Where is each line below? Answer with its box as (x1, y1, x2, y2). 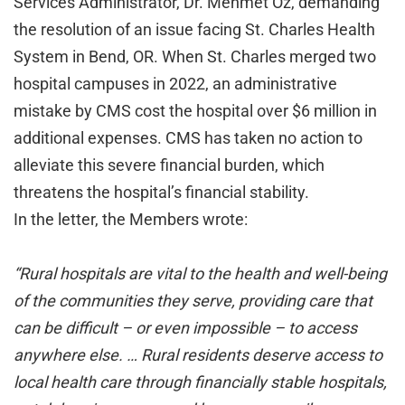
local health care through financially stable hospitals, (14, 372, 387, 391)
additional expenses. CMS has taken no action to (14, 128, 363, 147)
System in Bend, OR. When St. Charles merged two (14, 47, 376, 66)
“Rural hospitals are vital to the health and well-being (14, 264, 387, 283)
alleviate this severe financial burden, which (14, 155, 325, 174)
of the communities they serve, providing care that (14, 291, 372, 310)
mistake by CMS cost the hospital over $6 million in (14, 101, 377, 120)
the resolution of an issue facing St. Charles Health (14, 20, 375, 39)
